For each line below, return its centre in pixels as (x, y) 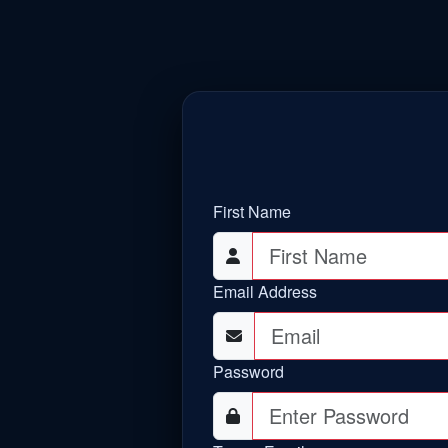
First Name (252, 211)
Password (248, 371)
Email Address (265, 291)
